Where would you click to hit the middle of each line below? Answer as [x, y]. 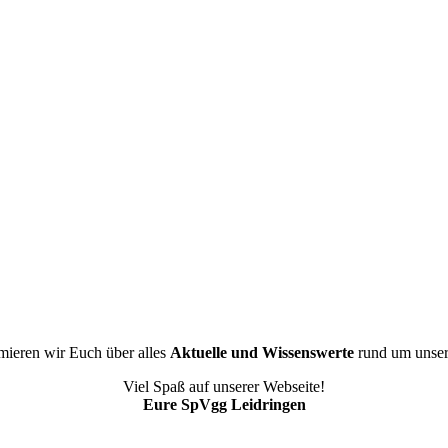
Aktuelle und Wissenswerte [262, 352]
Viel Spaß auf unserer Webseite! [224, 386]
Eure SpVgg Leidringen [224, 404]
